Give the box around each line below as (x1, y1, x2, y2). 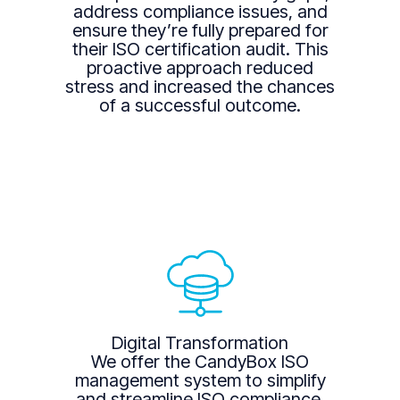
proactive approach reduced (87, 57, 313, 79)
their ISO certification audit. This (71, 38, 329, 61)
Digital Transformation (112, 331, 288, 354)
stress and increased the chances (65, 76, 335, 98)
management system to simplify (74, 369, 326, 391)
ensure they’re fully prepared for (71, 20, 329, 42)
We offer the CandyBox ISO (91, 350, 309, 372)
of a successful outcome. (99, 95, 301, 117)
